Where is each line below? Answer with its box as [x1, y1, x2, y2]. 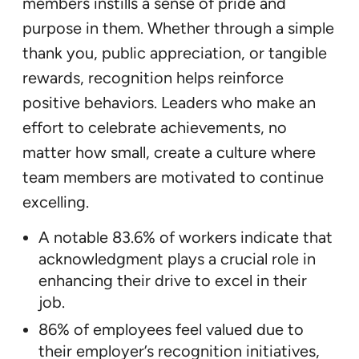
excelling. [22, 192, 89, 212]
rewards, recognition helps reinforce [22, 68, 284, 88]
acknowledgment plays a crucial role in [38, 249, 316, 269]
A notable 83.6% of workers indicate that [38, 228, 333, 248]
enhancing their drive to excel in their [38, 271, 307, 291]
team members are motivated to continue [22, 167, 324, 188]
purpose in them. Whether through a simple [22, 18, 334, 38]
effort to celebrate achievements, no [22, 118, 287, 138]
